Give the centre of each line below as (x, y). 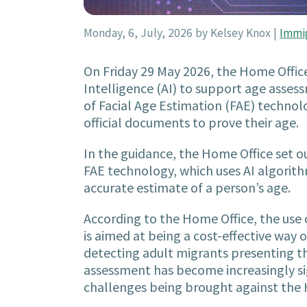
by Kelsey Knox (234, 33)
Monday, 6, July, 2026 (139, 33)
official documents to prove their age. (191, 123)
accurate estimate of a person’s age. (188, 188)
